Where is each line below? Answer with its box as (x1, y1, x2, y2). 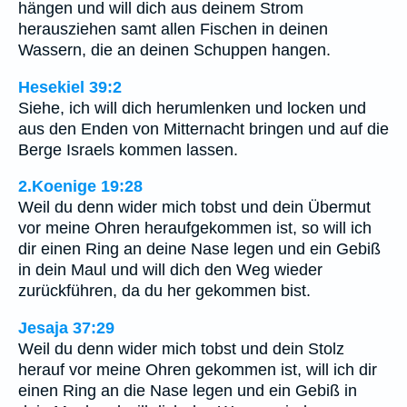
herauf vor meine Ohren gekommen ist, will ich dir (18, 360, 377, 379)
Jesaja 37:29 (18, 318, 114, 337)
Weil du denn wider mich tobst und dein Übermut (18, 198, 371, 217)
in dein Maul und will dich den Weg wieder (18, 261, 323, 280)
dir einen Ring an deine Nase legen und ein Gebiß (18, 240, 381, 259)
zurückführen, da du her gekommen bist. (18, 282, 311, 301)
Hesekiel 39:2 (18, 77, 122, 96)
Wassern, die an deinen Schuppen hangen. (18, 41, 331, 60)
